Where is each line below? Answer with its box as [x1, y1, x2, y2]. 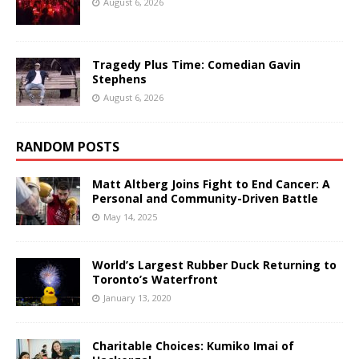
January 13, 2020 [103, 291, 171, 304]
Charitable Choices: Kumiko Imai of [92, 337, 294, 353]
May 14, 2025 [103, 210, 157, 223]
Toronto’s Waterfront [92, 271, 218, 287]
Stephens [92, 71, 147, 87]
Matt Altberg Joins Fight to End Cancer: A [92, 175, 330, 192]
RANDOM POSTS [16, 137, 119, 155]
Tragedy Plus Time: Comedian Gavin [92, 56, 301, 72]
